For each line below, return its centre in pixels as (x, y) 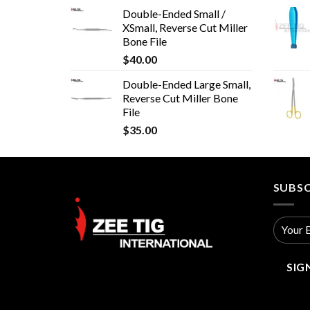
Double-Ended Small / (174, 14)
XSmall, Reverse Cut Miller (185, 28)
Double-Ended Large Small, (186, 84)
